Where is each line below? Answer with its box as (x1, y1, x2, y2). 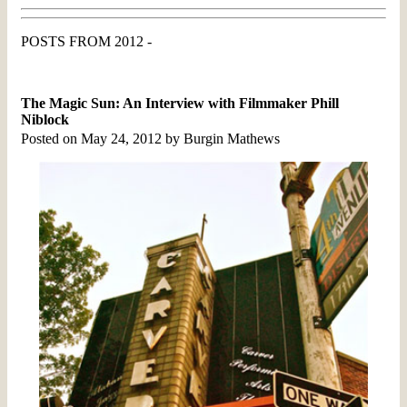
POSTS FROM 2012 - (21, 33, 152, 49)
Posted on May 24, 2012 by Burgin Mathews (21, 130, 280, 146)
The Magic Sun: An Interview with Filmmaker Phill (21, 94, 339, 111)
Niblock (21, 111, 69, 127)
